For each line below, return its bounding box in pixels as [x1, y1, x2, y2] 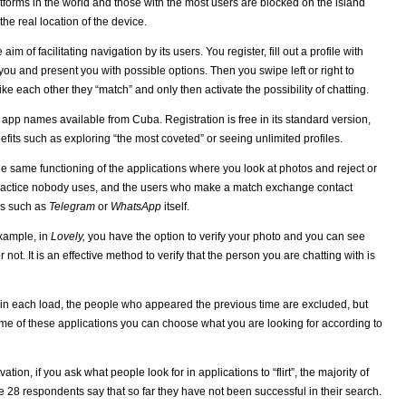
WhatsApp [111, 199, 161, 213]
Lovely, [51, 229, 85, 243]
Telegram [49, 199, 95, 213]
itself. [161, 199, 189, 213]
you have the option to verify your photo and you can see [85, 229, 365, 243]
